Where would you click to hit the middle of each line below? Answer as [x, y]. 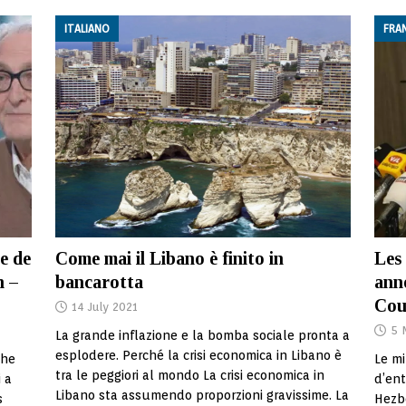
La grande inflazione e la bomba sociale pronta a [202, 335]
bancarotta [99, 282]
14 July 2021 [104, 307]
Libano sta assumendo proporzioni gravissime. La [202, 395]
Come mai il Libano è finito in [169, 258]
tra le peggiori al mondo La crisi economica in [189, 375]
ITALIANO [87, 29]
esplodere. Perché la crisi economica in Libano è [198, 355]
